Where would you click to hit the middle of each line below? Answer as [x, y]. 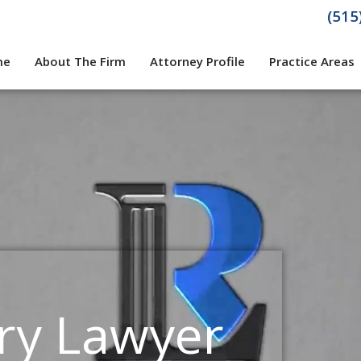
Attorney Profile [197, 61]
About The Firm [80, 61]
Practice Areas [311, 61]
